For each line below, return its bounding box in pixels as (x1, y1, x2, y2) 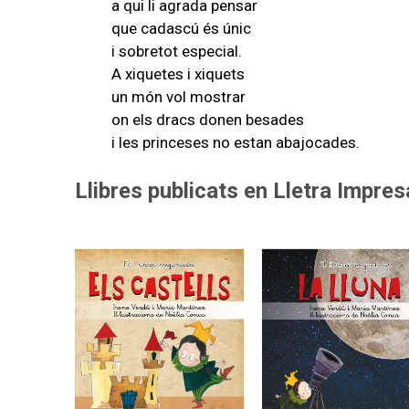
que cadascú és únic (111, 18, 251, 37)
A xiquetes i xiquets (111, 64, 248, 83)
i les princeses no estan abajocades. (111, 132, 360, 152)
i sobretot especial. (111, 41, 242, 60)
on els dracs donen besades (111, 110, 304, 129)
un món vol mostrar (111, 87, 246, 106)
